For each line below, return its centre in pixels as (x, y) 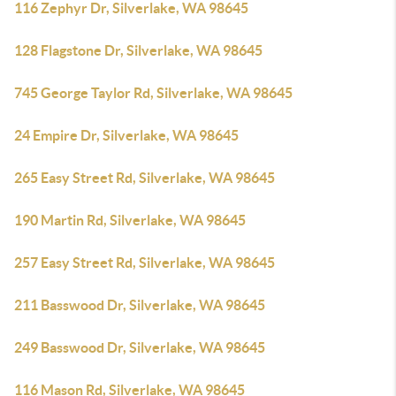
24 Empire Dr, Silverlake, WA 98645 (126, 135)
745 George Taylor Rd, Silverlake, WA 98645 (153, 93)
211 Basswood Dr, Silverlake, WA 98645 (140, 305)
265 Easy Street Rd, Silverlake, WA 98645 (145, 178)
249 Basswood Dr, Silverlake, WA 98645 (140, 347)
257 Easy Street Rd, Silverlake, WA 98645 (145, 263)
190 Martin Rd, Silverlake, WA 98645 (130, 220)
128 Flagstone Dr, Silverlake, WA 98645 (138, 50)
